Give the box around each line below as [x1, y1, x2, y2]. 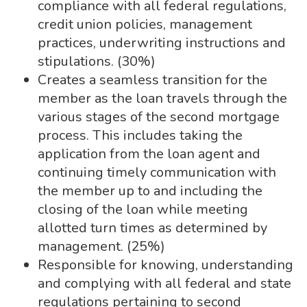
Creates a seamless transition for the [38, 71, 267, 89]
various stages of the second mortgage [38, 108, 280, 126]
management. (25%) [38, 237, 165, 256]
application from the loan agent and [38, 145, 260, 163]
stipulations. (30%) [38, 52, 156, 71]
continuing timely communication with [38, 163, 276, 182]
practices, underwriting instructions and [38, 34, 286, 52]
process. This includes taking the [38, 126, 243, 145]
